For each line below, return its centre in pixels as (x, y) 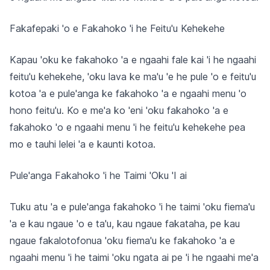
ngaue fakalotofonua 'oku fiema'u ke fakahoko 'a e (122, 240)
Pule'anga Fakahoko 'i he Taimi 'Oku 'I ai (98, 175)
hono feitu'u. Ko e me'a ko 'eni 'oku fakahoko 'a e (119, 110)
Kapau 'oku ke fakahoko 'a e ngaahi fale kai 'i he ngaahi (133, 60)
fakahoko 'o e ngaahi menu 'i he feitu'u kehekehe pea (127, 127)
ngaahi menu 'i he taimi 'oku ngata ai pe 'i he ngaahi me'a (134, 257)
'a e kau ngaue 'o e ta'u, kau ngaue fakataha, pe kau (125, 224)
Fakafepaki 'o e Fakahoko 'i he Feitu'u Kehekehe (117, 28)
